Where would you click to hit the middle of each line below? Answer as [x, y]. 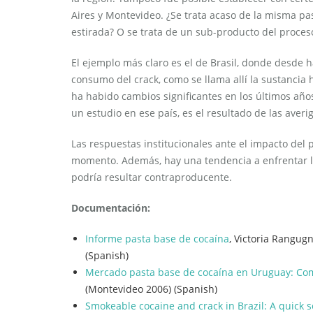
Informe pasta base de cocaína [157, 239]
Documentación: [111, 208]
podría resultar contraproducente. [152, 177]
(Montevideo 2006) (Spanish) [151, 289]
